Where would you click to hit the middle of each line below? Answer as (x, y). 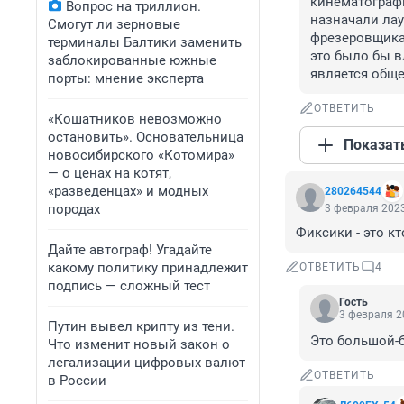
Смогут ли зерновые (114, 24)
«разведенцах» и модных (128, 191)
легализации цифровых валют (147, 363)
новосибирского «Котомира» (141, 155)
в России (77, 381)
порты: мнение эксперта (126, 78)
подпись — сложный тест (129, 286)
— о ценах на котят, (110, 173)
